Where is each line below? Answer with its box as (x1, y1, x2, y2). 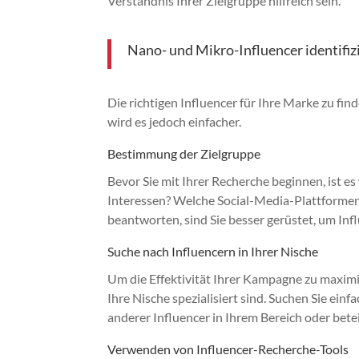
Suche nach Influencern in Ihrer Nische (107, 243, 319, 259)
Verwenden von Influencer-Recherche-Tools (107, 341, 349, 357)
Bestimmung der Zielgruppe (107, 145, 261, 161)
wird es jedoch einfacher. (107, 113, 242, 129)
